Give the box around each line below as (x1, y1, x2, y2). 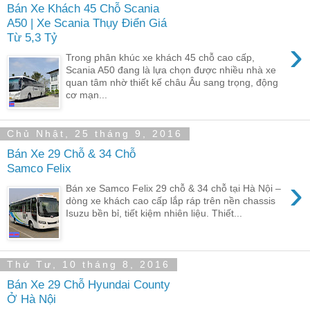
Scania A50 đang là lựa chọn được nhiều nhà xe (66, 64, 277, 75)
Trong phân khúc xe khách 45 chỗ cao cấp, (66, 51, 255, 63)
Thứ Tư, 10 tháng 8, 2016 (7, 259, 170, 271)
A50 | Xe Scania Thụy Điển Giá (7, 16, 167, 30)
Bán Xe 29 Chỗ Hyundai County (7, 277, 170, 292)
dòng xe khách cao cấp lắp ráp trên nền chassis (66, 194, 276, 206)
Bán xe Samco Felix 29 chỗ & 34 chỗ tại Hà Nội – (66, 182, 282, 194)
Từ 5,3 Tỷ (7, 30, 57, 45)
